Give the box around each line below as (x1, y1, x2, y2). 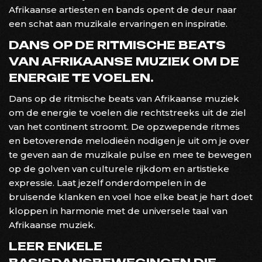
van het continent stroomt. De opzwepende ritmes (9, 120, 240, 132)
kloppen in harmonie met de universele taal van (9, 205, 227, 216)
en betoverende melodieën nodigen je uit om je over (9, 135, 250, 146)
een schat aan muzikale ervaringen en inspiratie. (9, 18, 227, 29)
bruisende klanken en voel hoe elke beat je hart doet (9, 191, 253, 202)
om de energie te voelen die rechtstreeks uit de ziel (9, 106, 246, 118)
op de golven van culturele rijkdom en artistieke (9, 163, 229, 174)
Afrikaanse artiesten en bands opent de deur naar (9, 4, 237, 15)
